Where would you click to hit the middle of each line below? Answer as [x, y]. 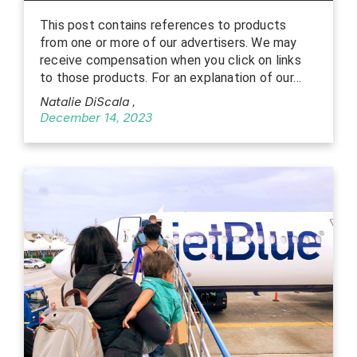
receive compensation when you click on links [171, 60]
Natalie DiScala [86, 102]
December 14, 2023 [96, 118]
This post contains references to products [163, 25]
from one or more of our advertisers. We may [169, 42]
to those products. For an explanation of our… [171, 77]
